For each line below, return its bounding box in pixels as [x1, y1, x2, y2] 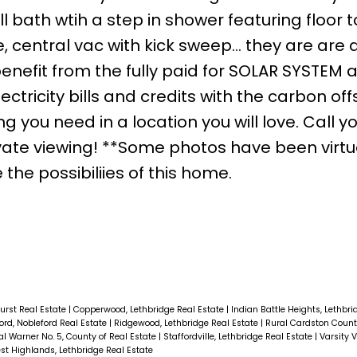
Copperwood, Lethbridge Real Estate [73, 303, 226, 316]
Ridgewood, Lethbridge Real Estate [113, 316, 261, 329]
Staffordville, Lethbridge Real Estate [163, 330, 315, 343]
